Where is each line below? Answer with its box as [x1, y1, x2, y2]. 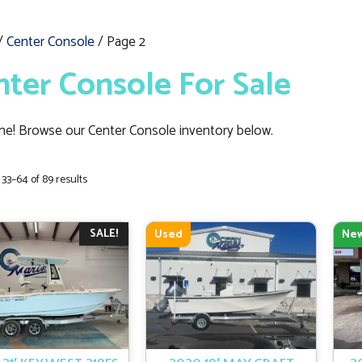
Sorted [86, 169, 117, 188]
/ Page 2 [95, 31, 145, 53]
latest [86, 203, 112, 222]
